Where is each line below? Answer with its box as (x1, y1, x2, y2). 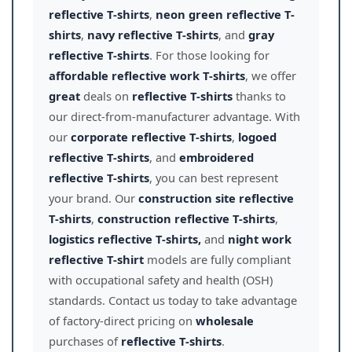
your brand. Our (49, 190, 138, 206)
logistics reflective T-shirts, (49, 231, 201, 247)
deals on (80, 88, 129, 104)
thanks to (233, 88, 286, 104)
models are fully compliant (144, 251, 291, 267)
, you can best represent (149, 170, 278, 185)
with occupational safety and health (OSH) (49, 272, 273, 288)
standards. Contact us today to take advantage (49, 292, 297, 308)
